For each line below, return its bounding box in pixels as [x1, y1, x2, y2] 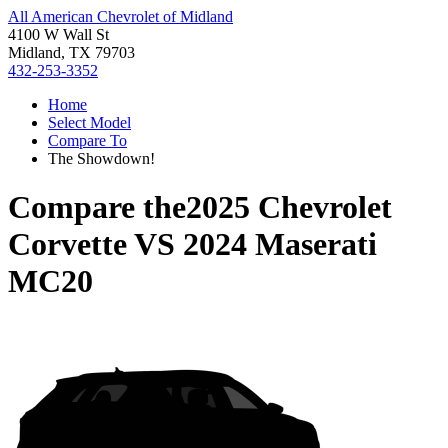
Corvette [8, 226, 127, 263]
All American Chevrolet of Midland [8, 8, 233, 25]
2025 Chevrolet [186, 189, 392, 226]
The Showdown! [48, 150, 155, 167]
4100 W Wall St [8, 26, 109, 43]
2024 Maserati [183, 226, 377, 263]
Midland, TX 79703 [8, 44, 135, 61]
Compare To [48, 132, 127, 149]
